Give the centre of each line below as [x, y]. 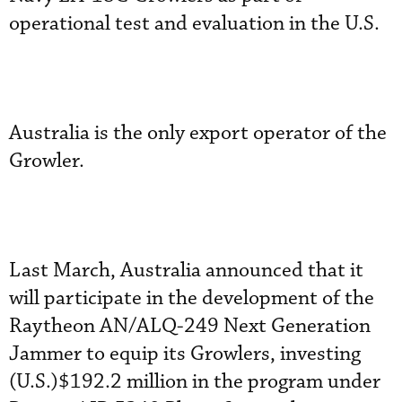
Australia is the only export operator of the [198, 133]
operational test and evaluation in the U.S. [194, 23]
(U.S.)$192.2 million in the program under [195, 381]
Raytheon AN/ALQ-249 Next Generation [190, 326]
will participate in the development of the [192, 298]
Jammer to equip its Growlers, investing [185, 354]
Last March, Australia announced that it [186, 270]
